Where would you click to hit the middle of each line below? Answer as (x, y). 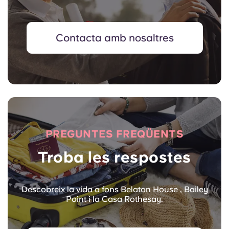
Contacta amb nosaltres (114, 38)
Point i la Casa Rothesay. (114, 199)
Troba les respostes (114, 157)
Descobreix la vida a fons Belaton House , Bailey (114, 190)
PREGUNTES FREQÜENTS (114, 134)
